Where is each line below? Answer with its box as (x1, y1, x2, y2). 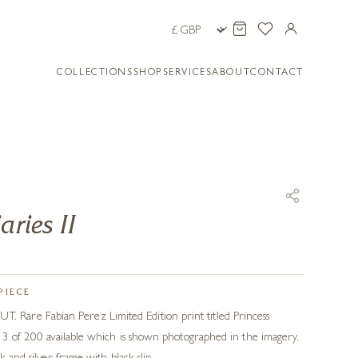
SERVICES (162, 69, 213, 78)
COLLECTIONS (57, 69, 133, 78)
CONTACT (250, 69, 304, 78)
